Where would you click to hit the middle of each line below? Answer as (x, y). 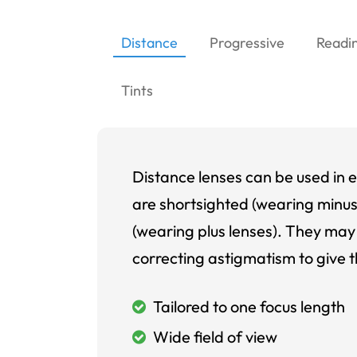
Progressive (247, 43)
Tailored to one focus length (247, 306)
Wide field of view (213, 337)
